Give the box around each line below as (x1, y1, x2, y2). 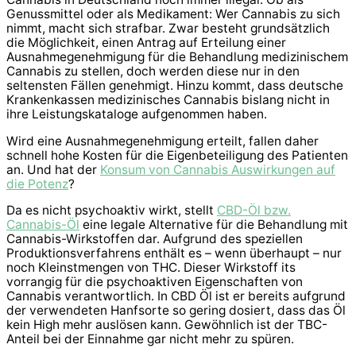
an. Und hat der (6, 161, 100, 177)
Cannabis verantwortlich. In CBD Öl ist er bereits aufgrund (6, 288, 346, 304)
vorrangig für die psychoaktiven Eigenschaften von (6, 274, 303, 290)
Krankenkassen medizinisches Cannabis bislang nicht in (6, 92, 330, 108)
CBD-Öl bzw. (217, 203, 291, 219)
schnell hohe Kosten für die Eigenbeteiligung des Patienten (6, 147, 348, 163)
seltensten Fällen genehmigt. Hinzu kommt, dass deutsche (6, 78, 343, 94)
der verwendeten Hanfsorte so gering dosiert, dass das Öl (6, 303, 346, 319)
